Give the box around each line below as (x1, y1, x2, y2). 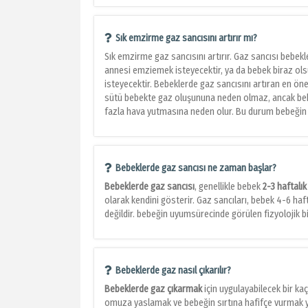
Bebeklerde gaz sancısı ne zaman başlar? (115, 162, 276, 175)
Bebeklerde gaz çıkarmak (104, 283, 202, 296)
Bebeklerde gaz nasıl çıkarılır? (115, 265, 231, 277)
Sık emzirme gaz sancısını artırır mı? (115, 32, 257, 45)
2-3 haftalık (263, 181, 307, 193)
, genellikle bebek (195, 181, 263, 193)
